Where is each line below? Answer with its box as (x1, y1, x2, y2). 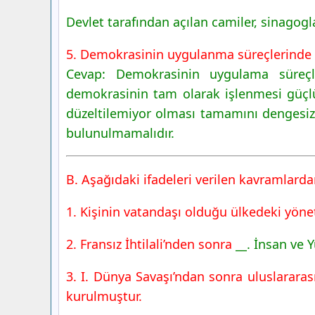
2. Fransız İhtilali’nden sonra (66, 236, 236, 253)
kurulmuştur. (66, 288, 142, 305)
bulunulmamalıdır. (66, 124, 174, 141)
